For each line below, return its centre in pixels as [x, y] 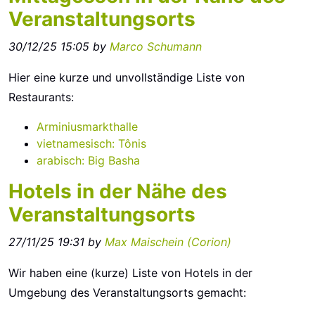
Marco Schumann [156, 46]
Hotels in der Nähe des [118, 191]
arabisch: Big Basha [88, 160]
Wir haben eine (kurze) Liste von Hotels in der [130, 273]
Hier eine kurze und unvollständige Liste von [127, 77]
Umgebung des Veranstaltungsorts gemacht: [127, 292]
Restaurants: [41, 97]
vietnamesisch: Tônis [91, 143]
